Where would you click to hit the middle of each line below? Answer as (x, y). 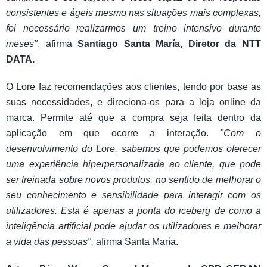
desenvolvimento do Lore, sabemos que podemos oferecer (133, 149)
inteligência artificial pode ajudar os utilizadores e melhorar (133, 226)
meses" (22, 44)
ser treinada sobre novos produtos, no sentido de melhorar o (133, 180)
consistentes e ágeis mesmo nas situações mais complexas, (133, 13)
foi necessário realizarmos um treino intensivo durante (133, 28)
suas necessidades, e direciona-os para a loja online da (133, 102)
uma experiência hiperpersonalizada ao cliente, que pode (133, 164)
